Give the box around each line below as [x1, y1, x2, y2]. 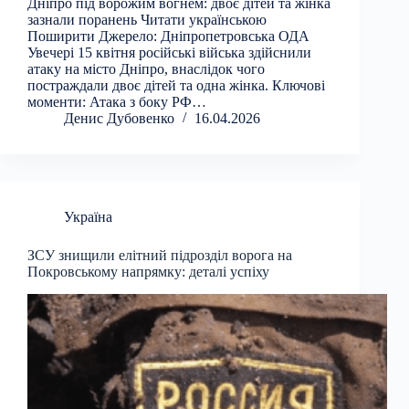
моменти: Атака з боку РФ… [27, 94, 206, 110]
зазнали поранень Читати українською [27, 12, 267, 28]
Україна [64, 209, 112, 225]
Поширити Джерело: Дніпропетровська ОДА [27, 28, 309, 45]
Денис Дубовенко [64, 110, 174, 127]
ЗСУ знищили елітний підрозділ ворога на [27, 247, 292, 264]
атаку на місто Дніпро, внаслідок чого [27, 61, 265, 78]
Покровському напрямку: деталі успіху [27, 264, 269, 280]
